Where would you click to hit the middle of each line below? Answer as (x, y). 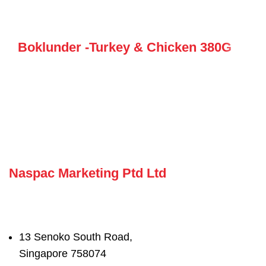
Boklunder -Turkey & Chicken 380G (125, 47)
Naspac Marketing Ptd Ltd (88, 173)
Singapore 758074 (63, 253)
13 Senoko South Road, (76, 237)
